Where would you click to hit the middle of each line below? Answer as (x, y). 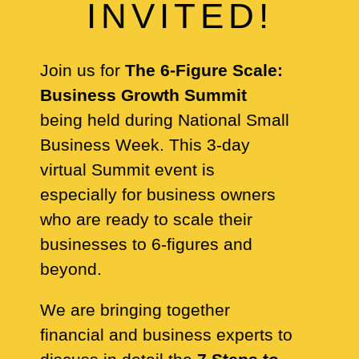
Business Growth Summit (143, 95)
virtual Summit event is (127, 169)
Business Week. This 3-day (145, 145)
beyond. (73, 269)
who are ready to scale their (146, 219)
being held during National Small (165, 120)
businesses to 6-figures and (146, 244)
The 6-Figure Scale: (204, 70)
